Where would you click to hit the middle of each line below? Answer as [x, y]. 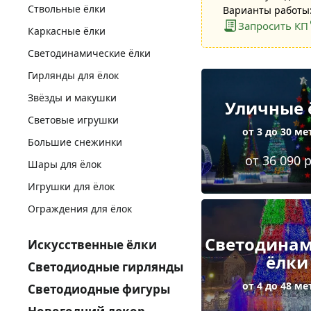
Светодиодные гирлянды [106, 267]
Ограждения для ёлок [80, 209]
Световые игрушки [73, 120]
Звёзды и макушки [72, 98]
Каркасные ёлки [67, 31]
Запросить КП [273, 26]
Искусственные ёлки [92, 245]
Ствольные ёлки [67, 9]
